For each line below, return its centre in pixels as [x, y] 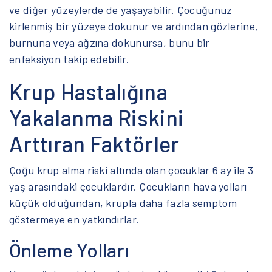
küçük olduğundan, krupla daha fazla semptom [123, 202]
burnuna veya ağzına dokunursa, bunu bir [110, 42]
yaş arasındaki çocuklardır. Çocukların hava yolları [128, 186]
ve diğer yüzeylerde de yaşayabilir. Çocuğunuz [121, 9]
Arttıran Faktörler [94, 143]
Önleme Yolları [69, 249]
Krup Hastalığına [88, 91]
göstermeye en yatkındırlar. [74, 219]
